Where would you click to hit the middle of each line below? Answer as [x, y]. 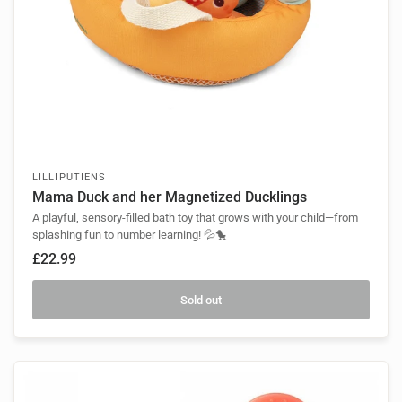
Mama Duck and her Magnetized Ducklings [170, 197]
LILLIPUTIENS [70, 178]
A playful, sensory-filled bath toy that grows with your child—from [195, 218]
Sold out [201, 300]
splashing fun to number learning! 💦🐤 [130, 235]
